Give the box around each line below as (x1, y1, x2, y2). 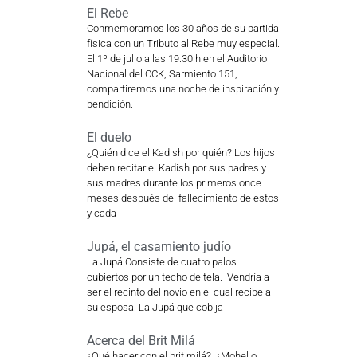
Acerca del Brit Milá (86, 333, 195, 349)
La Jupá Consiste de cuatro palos (86, 256, 237, 269)
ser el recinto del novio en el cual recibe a (86, 286, 271, 299)
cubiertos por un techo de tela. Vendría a (86, 271, 269, 284)
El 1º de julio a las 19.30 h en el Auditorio (86, 53, 267, 65)
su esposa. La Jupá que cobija (86, 301, 223, 314)
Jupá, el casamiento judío (86, 239, 231, 255)
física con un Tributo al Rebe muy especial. (86, 37, 280, 50)
